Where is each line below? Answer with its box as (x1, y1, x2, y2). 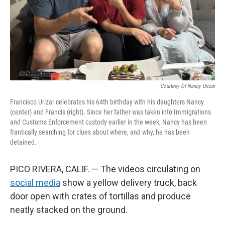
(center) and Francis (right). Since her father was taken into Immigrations (10, 108, 211, 116)
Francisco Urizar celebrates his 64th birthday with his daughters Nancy (10, 98, 204, 106)
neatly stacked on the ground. (10, 204, 128, 215)
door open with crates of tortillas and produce (10, 191, 191, 201)
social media (10, 177, 60, 188)
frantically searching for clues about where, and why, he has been (10, 128, 190, 136)
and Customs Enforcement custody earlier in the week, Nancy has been (10, 118, 207, 126)
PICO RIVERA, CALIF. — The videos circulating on (10, 164, 200, 174)
